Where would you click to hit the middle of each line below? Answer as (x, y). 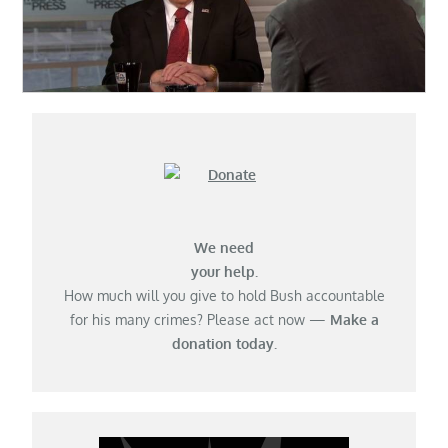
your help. (224, 271)
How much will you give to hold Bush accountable (224, 295)
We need (224, 247)
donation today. (224, 343)
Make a (354, 319)
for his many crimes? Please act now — (199, 319)
